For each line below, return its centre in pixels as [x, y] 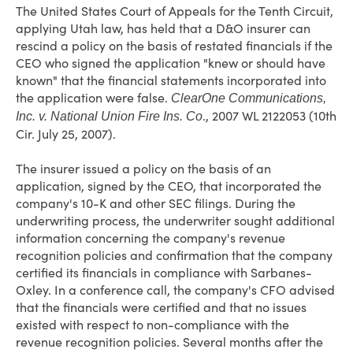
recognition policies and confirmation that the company [174, 255]
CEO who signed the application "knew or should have [171, 63]
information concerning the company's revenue [150, 238]
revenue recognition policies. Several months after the [169, 342]
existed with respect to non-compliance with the [152, 325]
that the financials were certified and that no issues [161, 307]
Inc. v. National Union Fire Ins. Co [109, 116]
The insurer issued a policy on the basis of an [143, 169]
